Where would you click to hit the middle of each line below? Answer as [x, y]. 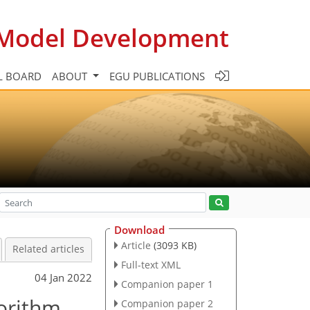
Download [139, 230]
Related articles [48, 249]
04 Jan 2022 [63, 277]
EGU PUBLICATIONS [157, 76]
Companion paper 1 [167, 284]
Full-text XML [151, 264]
